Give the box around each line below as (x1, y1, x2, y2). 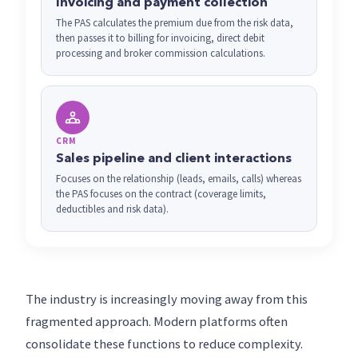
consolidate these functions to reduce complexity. (26, 336, 303, 352)
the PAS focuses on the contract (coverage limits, (56, 187, 266, 201)
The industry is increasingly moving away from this (26, 291, 308, 308)
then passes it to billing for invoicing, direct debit (56, 31, 265, 45)
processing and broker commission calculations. (56, 46, 265, 60)
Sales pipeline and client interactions (56, 153, 292, 165)
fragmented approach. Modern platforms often (26, 313, 288, 330)
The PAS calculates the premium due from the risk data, (56, 16, 293, 30)
